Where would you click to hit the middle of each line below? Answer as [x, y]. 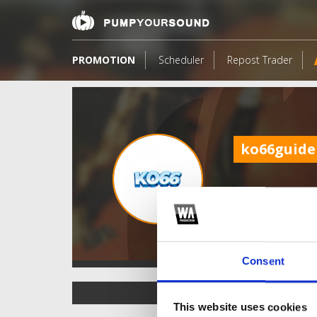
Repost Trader [260, 60]
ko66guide [278, 149]
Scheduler [181, 60]
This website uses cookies [240, 307]
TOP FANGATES [204, 292]
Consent [263, 261]
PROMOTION [104, 60]
